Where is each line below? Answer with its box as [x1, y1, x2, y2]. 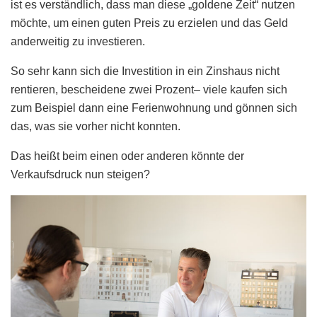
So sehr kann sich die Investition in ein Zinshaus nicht [11, 65, 279, 78]
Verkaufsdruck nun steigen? [11, 168, 150, 181]
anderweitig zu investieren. [11, 35, 145, 48]
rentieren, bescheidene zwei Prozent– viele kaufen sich [11, 83, 287, 96]
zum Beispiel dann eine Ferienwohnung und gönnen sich [11, 102, 297, 115]
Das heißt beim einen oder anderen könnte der [11, 150, 244, 163]
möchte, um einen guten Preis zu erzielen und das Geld [11, 17, 288, 30]
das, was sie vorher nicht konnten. [11, 120, 180, 133]
